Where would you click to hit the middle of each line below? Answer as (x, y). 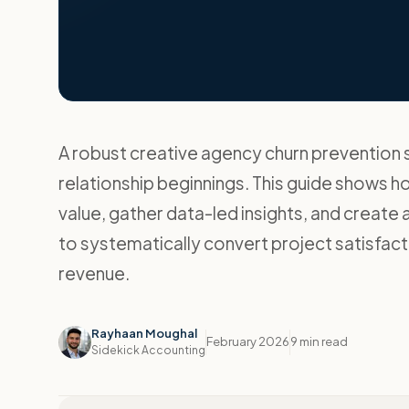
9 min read (319, 341)
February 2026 (248, 341)
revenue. (94, 273)
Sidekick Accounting (148, 350)
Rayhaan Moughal (144, 333)
